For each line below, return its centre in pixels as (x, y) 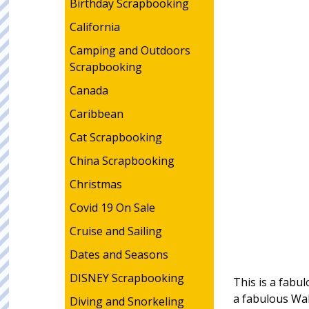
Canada (89, 90)
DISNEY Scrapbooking (127, 278)
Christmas (96, 184)
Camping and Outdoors (130, 50)
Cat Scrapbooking (116, 137)
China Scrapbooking (122, 161)
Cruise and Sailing (116, 231)
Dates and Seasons (119, 255)
